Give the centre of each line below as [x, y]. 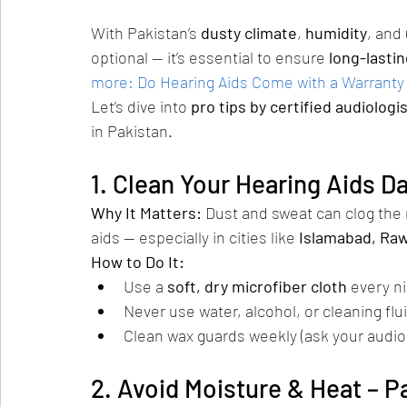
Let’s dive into [141, 107]
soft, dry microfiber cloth [257, 287]
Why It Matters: [148, 213]
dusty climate [249, 33]
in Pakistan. [132, 131]
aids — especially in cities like [195, 238]
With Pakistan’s [146, 33]
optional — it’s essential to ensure [210, 58]
